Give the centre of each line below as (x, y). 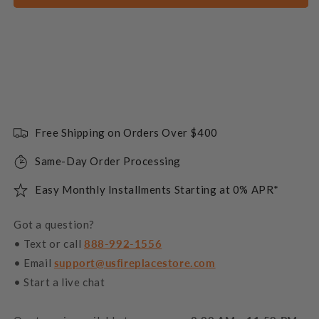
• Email (34, 262)
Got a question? (54, 224)
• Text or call (49, 243)
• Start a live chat (59, 282)
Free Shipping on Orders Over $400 (126, 133)
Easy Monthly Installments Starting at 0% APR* (157, 190)
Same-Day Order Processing (108, 161)
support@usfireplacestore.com (135, 262)
